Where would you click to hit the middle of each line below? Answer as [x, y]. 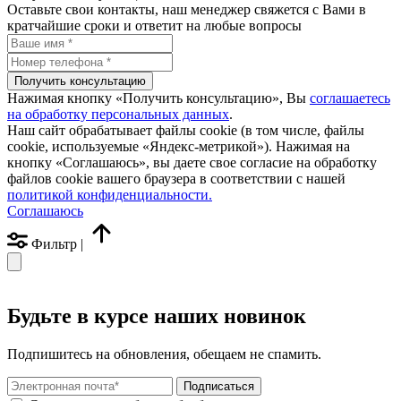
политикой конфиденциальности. [110, 194]
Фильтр [54, 243]
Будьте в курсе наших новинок [157, 316]
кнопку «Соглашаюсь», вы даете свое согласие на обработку [192, 162]
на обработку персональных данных [118, 114]
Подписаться [219, 387]
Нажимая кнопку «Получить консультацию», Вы [158, 98]
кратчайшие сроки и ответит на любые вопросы [154, 25]
